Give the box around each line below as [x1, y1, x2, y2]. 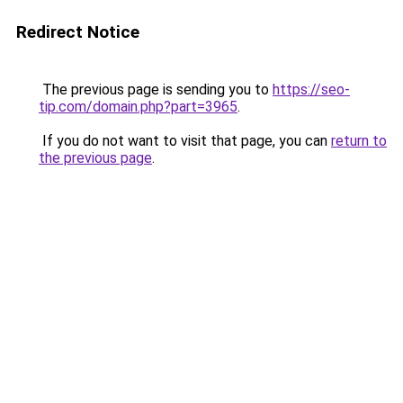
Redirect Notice [16, 22, 139, 42]
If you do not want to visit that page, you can [39, 132, 331, 149]
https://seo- [273, 81, 350, 98]
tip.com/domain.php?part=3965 [39, 98, 237, 115]
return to [331, 132, 387, 149]
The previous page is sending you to [39, 81, 273, 98]
